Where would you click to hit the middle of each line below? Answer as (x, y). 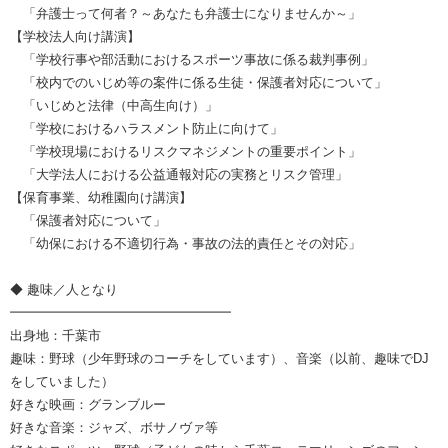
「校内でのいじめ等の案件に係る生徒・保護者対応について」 (198, 82)
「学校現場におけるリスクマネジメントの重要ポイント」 (185, 151)
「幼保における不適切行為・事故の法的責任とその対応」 (185, 243)
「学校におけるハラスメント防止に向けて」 (146, 128)
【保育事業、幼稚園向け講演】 (101, 197)
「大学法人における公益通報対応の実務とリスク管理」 (179, 174)
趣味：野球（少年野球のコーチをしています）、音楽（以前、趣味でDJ (219, 358)
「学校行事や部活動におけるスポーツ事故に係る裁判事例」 (192, 59)
